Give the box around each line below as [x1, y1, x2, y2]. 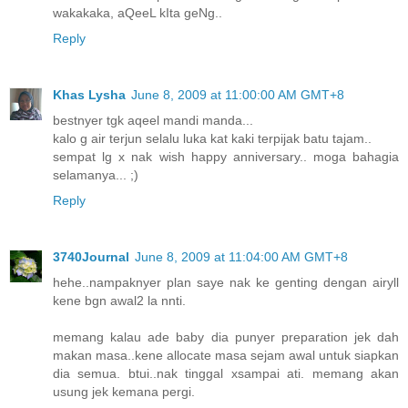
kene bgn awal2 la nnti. [53, 292, 186, 308]
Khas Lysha [53, 87, 126, 102]
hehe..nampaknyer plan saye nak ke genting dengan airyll [53, 274, 399, 290]
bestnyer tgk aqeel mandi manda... [53, 112, 253, 127]
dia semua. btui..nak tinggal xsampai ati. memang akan [53, 365, 399, 381]
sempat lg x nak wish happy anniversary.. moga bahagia [53, 148, 399, 164]
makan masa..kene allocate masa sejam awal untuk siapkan [53, 347, 399, 362]
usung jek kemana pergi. [53, 383, 195, 399]
